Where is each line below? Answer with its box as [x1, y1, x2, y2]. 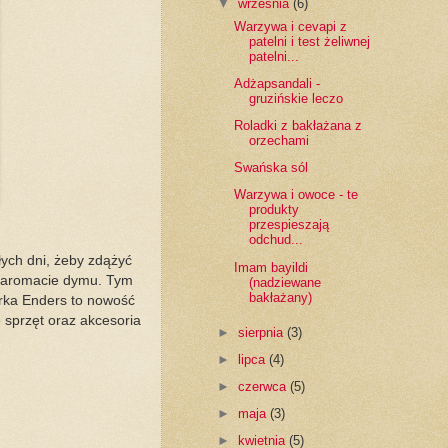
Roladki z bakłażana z [233, 118, 362, 133]
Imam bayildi [233, 259, 308, 275]
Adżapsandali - [233, 75, 320, 91]
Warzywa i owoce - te [233, 187, 358, 203]
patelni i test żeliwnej [248, 33, 370, 49]
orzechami [248, 133, 309, 148]
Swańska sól [233, 160, 308, 176]
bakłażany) [248, 289, 312, 305]
